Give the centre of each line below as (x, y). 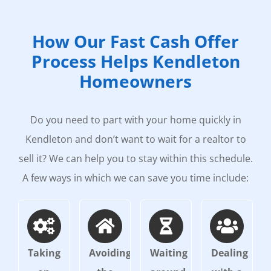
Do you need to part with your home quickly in (135, 119)
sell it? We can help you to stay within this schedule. (135, 158)
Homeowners (135, 81)
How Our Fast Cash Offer (135, 41)
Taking (44, 253)
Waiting (168, 253)
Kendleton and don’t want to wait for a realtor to (135, 139)
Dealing (229, 253)
